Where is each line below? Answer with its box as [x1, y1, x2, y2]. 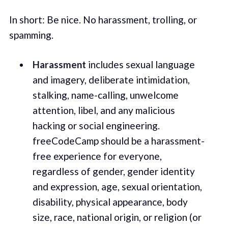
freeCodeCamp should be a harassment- [32, 135, 205, 147]
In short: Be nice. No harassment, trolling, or [9, 13, 197, 25]
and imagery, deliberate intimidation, [32, 74, 190, 86]
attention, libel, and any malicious [32, 104, 175, 117]
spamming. [9, 28, 53, 41]
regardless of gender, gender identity [32, 165, 195, 178]
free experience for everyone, [32, 150, 162, 162]
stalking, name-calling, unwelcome [32, 89, 179, 101]
